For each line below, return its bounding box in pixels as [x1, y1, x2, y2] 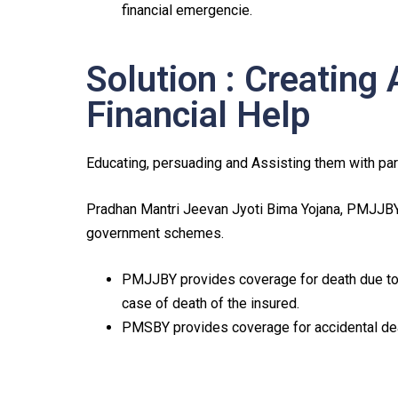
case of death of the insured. [122, 295, 299, 312]
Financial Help [86, 94, 310, 136]
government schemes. [86, 225, 224, 242]
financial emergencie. [122, 2, 252, 19]
